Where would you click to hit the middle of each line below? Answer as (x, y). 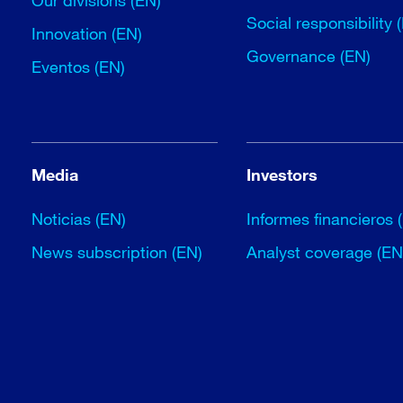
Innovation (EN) (87, 33)
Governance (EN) (309, 56)
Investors (282, 175)
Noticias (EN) (79, 219)
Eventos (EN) (79, 67)
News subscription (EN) (117, 252)
